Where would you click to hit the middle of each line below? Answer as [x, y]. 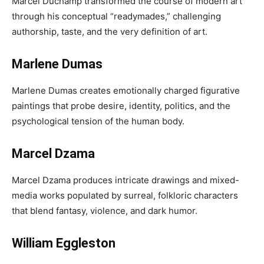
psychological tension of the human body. [98, 121]
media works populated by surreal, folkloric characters [125, 195]
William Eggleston [64, 243]
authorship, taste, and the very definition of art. [110, 32]
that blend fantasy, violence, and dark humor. [105, 211]
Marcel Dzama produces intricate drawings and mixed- [126, 180]
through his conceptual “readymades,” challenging [116, 16]
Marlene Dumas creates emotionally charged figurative [126, 90]
